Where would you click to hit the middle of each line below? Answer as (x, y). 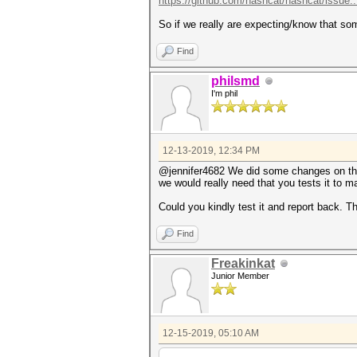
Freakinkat (243, 263)
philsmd (235, 81)
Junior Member (240, 276)
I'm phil (224, 93)
